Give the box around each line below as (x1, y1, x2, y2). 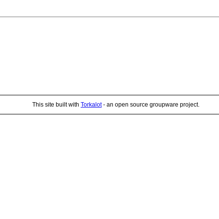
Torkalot (81, 101, 102, 108)
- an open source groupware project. (102, 101, 199, 108)
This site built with (32, 101, 81, 108)
